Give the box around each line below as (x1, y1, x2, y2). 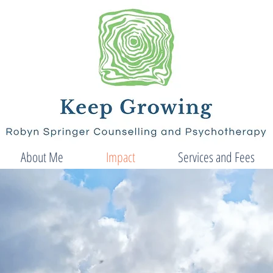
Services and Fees (177, 147, 255, 166)
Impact (106, 147, 135, 166)
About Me (21, 147, 63, 166)
